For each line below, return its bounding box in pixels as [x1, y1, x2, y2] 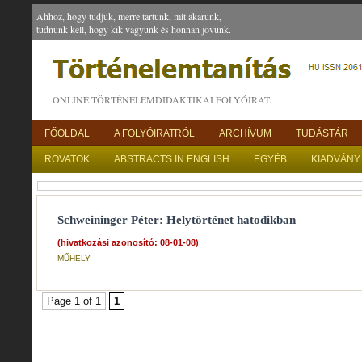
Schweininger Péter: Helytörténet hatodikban [57, 213, 296, 226]
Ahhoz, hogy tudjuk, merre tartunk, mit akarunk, [36, 10, 221, 23]
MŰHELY [57, 254, 90, 263]
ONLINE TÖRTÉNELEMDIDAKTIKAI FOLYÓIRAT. [53, 93, 271, 106]
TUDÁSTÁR [296, 128, 348, 139]
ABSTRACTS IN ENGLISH [114, 154, 229, 165]
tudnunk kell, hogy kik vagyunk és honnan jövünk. [36, 23, 231, 36]
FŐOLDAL [44, 128, 90, 139]
